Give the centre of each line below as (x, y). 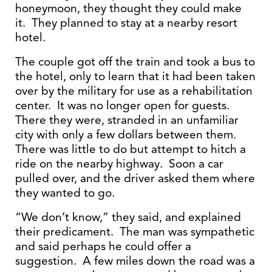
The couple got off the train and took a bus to (135, 62)
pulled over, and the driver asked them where (135, 178)
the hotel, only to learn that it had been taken (135, 76)
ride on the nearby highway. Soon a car (119, 164)
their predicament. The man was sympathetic (135, 232)
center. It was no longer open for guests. (124, 105)
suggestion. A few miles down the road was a (135, 261)
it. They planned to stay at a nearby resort (126, 23)
